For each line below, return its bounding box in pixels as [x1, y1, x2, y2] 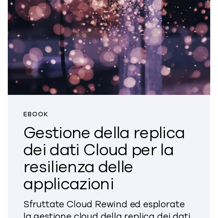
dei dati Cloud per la [23, 139, 174, 162]
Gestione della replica [23, 122, 185, 145]
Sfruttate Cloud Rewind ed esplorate [23, 198, 185, 211]
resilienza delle [23, 156, 133, 179]
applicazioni [23, 173, 114, 196]
